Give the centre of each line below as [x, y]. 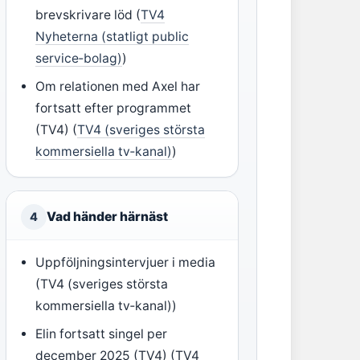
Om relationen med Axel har [117, 86]
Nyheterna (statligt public [112, 37]
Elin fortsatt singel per [101, 334]
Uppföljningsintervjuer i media [125, 262]
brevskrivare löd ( [88, 15]
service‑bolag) [78, 58]
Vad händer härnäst [107, 217]
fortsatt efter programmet [113, 108]
